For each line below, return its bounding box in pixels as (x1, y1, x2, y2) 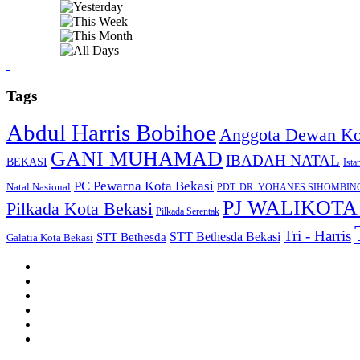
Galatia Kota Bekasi (6, 231, 93, 244)
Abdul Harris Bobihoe (6, 120, 216, 146)
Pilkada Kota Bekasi (6, 198, 153, 219)
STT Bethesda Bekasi (170, 230, 280, 244)
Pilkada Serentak (156, 206, 219, 218)
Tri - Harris (284, 227, 351, 245)
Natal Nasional (6, 181, 71, 194)
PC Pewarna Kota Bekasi (74, 178, 214, 194)
